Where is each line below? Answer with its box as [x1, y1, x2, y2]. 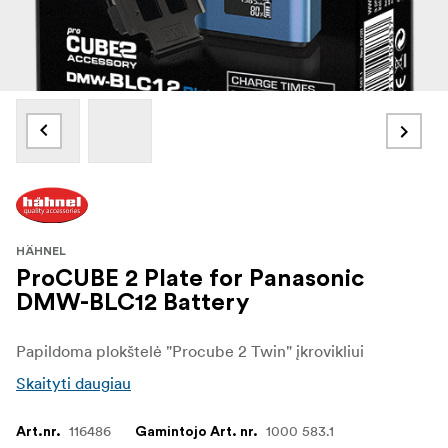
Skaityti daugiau [16, 372, 131, 393]
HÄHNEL [16, 244, 66, 257]
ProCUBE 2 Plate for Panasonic [16, 266, 364, 291]
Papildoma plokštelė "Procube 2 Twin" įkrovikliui [16, 340, 364, 361]
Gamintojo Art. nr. [135, 424, 258, 439]
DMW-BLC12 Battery [16, 290, 249, 315]
